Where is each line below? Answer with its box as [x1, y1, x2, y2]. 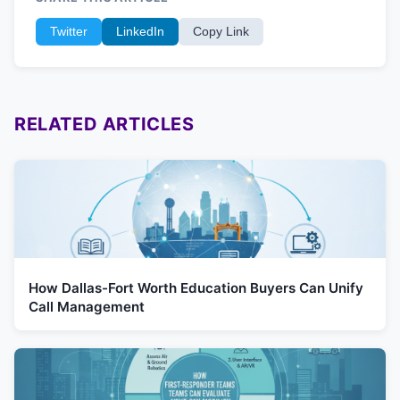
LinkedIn [116, 24, 164, 38]
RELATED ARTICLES [14, 112, 195, 135]
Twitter [50, 24, 87, 38]
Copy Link [193, 24, 249, 38]
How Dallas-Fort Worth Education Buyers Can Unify [29, 279, 363, 296]
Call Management [29, 297, 145, 315]
